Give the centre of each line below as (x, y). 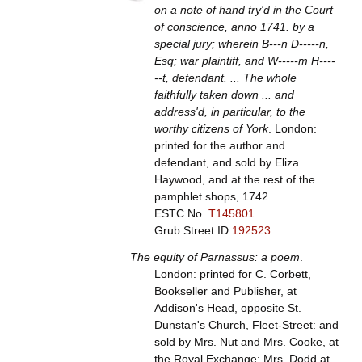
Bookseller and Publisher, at (225, 291)
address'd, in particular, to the (229, 112)
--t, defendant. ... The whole (225, 78)
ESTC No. (181, 214)
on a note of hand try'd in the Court (243, 10)
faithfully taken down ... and (224, 95)
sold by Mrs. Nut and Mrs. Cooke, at (246, 342)
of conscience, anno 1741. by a (234, 27)
